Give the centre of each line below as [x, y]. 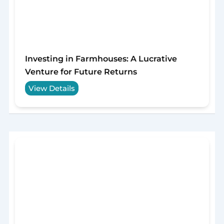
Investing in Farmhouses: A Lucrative [101, 59]
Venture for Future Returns [81, 72]
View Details [51, 88]
